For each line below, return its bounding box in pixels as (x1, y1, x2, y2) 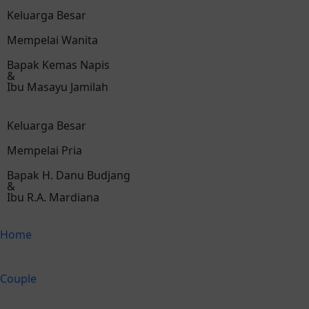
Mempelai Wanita (7, 32, 98, 48)
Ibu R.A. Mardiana (7, 190, 99, 206)
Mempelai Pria (7, 143, 82, 159)
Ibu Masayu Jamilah (7, 79, 108, 95)
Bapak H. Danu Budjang (7, 168, 130, 183)
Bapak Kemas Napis (7, 57, 110, 73)
